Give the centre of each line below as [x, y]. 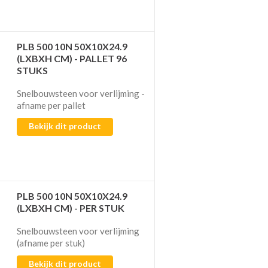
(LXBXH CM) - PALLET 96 [72, 58]
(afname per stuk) [51, 243]
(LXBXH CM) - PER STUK [71, 208]
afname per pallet [51, 105]
